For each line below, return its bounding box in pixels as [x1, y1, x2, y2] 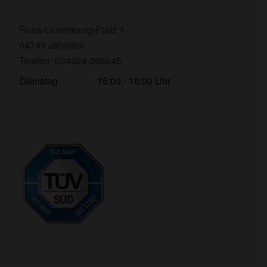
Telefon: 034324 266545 [19, 54, 122, 68]
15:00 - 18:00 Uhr [97, 74, 171, 88]
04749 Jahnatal [19, 38, 85, 52]
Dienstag [20, 74, 58, 88]
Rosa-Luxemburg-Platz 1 [19, 23, 125, 37]
